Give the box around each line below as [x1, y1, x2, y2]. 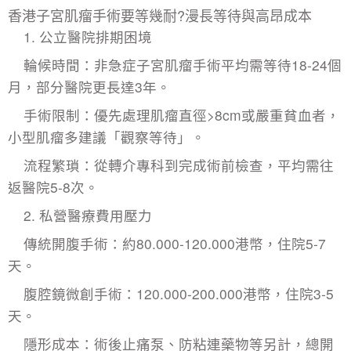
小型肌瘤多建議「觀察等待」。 [8, 126, 205, 147]
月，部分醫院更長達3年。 [8, 76, 171, 96]
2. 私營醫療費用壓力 [24, 204, 152, 225]
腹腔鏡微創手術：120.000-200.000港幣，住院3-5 [24, 283, 334, 303]
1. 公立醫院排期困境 [24, 26, 152, 46]
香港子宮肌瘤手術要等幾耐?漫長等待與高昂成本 [8, 4, 312, 25]
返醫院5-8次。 [8, 176, 99, 197]
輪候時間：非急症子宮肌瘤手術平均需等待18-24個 [24, 54, 342, 74]
